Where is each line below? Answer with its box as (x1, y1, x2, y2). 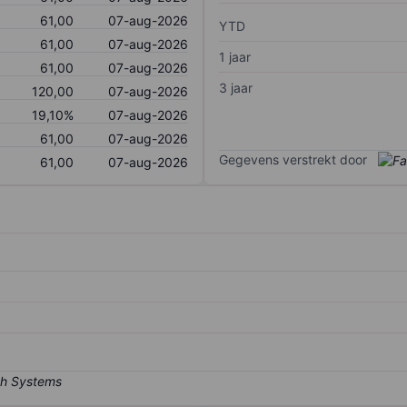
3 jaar (219, 79, 253, 95)
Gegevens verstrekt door (219, 151, 367, 167)
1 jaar (219, 48, 251, 65)
